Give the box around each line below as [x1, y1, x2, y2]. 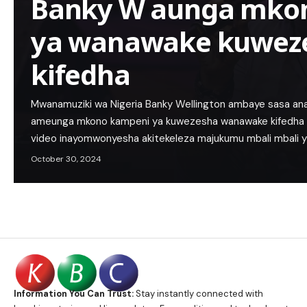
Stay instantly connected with [134, 288, 263, 300]
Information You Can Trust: [14, 288, 134, 300]
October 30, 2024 [31, 153, 101, 164]
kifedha [31, 55, 130, 93]
